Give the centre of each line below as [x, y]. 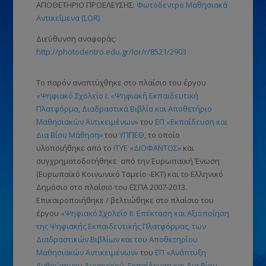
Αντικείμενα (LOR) [68, 18]
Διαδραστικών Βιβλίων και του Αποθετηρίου [117, 239]
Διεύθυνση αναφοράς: [76, 38]
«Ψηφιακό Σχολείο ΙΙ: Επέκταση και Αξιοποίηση [145, 213]
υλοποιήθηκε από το [75, 148]
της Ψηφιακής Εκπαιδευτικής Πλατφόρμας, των [121, 226]
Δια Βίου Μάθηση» [69, 134]
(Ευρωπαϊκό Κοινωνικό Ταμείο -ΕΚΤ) [101, 174]
